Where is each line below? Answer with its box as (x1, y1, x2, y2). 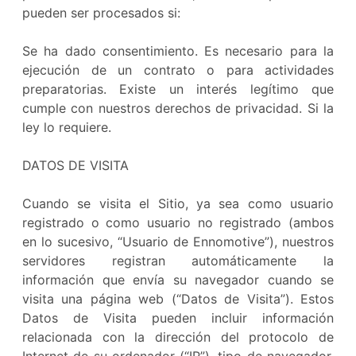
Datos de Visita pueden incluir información (22, 310, 334, 326)
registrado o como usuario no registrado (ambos (22, 215, 334, 230)
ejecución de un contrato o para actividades (22, 62, 334, 78)
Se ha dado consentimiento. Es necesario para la (22, 43, 334, 59)
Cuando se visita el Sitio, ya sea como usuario (22, 195, 334, 211)
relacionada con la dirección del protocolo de (22, 329, 334, 345)
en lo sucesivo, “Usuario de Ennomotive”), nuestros (22, 234, 334, 250)
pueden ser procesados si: (22, 5, 180, 21)
